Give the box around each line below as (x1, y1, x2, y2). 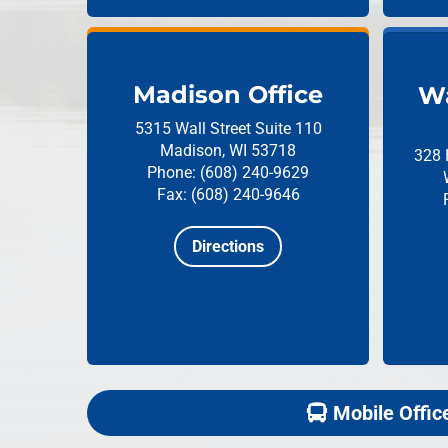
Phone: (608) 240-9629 (147, 163, 309, 183)
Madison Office (133, 80, 323, 110)
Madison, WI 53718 (160, 141, 296, 161)
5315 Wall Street (134, 119, 255, 139)
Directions (192, 237, 264, 257)
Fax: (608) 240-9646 (156, 185, 300, 205)
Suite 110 (254, 119, 322, 139)
